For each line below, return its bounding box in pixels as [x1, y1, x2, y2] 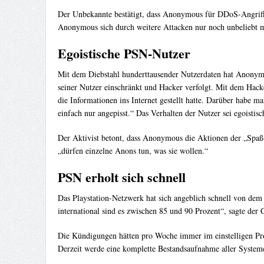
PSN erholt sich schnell [57, 167, 186, 187]
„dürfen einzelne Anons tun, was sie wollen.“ [57, 145, 208, 157]
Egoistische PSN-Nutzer [57, 44, 190, 64]
